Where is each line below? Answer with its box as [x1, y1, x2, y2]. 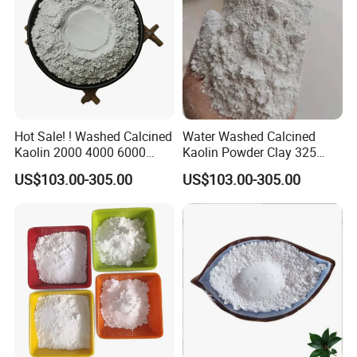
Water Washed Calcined [182, 127, 316, 146]
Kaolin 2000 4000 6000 [14, 143, 147, 162]
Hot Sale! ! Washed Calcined [14, 127, 173, 146]
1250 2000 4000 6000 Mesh [182, 159, 341, 178]
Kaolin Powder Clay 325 [182, 143, 316, 162]
